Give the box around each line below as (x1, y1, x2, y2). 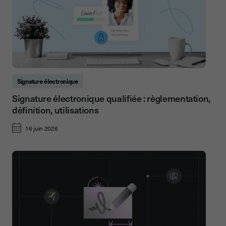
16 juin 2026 (25, 124, 58, 133)
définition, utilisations (12, 103, 99, 117)
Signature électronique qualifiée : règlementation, (12, 91, 211, 105)
